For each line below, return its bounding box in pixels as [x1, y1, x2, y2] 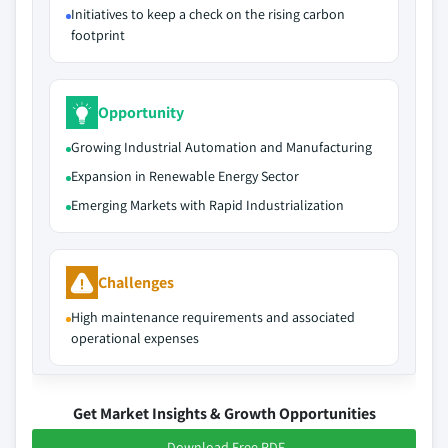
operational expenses [71, 329, 199, 347]
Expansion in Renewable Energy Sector [71, 167, 299, 185]
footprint [71, 26, 125, 44]
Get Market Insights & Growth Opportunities [72, 403, 376, 424]
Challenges [98, 271, 174, 293]
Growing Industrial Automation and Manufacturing [71, 138, 372, 156]
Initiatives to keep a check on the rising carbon [71, 5, 345, 23]
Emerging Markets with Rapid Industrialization [71, 196, 344, 214]
